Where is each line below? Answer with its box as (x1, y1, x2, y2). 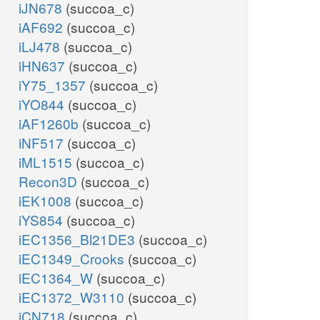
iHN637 (19, 56, 69, 76)
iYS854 (19, 210, 66, 230)
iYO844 (19, 94, 68, 114)
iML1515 (19, 152, 76, 172)
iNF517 (19, 133, 67, 153)
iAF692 (19, 17, 66, 37)
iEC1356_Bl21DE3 (19, 229, 139, 249)
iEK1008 (19, 191, 75, 211)
